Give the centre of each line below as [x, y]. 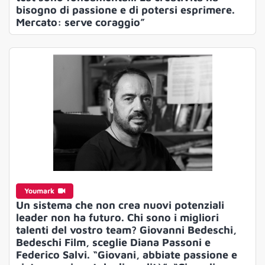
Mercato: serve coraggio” [80, 22]
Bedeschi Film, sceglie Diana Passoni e [113, 243]
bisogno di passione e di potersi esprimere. [125, 9]
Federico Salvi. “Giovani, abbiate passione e [126, 255]
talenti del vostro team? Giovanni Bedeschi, [126, 230]
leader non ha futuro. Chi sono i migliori [117, 218]
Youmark [40, 191]
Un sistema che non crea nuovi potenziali [120, 205]
